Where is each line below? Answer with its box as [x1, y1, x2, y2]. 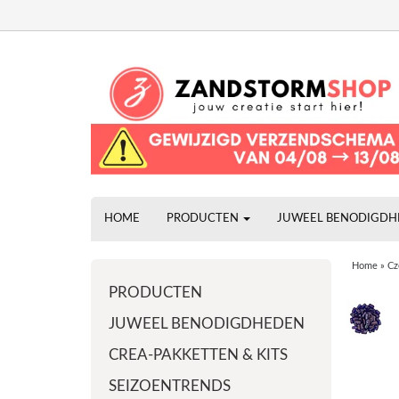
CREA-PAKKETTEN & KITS [109, 347, 288, 362]
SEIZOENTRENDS [109, 379, 231, 394]
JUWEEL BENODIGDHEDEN [109, 316, 305, 331]
